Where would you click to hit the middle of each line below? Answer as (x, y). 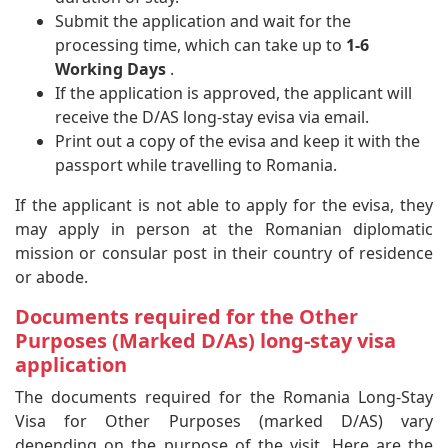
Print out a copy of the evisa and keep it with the (237, 140)
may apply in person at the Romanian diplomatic (224, 228)
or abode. (51, 276)
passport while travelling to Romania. (196, 164)
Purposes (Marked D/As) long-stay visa (205, 340)
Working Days (110, 68)
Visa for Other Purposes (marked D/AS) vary (224, 420)
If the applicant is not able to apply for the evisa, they (224, 204)
